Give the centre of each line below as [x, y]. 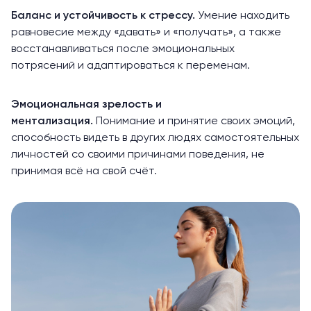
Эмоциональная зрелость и [86, 104]
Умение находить [244, 16]
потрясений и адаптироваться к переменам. [131, 66]
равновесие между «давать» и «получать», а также [146, 32]
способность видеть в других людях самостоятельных [155, 138]
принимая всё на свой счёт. [84, 171]
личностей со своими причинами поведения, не [138, 154]
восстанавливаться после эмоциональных [123, 49]
